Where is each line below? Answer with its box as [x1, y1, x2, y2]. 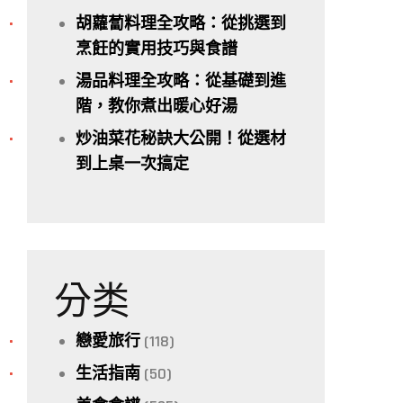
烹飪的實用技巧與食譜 [76, 39, 237, 59]
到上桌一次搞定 [76, 154, 189, 175]
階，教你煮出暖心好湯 [76, 96, 237, 117]
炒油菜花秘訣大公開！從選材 [76, 129, 286, 149]
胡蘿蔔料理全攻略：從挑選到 [76, 13, 286, 34]
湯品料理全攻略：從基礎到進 [76, 71, 286, 92]
